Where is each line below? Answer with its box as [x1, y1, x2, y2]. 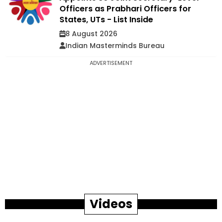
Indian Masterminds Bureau [65, 41, 165, 51]
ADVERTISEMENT [90, 59, 132, 67]
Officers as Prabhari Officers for [59, 3, 191, 14]
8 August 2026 [65, 29, 117, 39]
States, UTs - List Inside [59, 14, 153, 25]
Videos [90, 196, 132, 212]
